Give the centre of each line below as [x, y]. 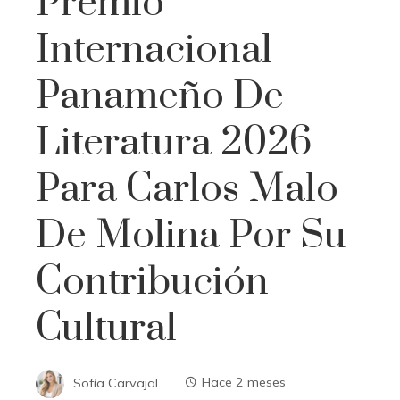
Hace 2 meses [244, 383]
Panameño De [160, 96]
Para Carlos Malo [187, 189]
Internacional [154, 50]
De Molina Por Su [191, 235]
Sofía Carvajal [116, 383]
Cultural [106, 328]
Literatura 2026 [174, 142]
